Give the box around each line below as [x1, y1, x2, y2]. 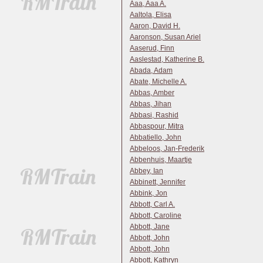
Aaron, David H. [130, 22, 180, 30]
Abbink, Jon [130, 189, 167, 197]
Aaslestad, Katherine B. [130, 55, 204, 63]
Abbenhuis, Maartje [130, 156, 192, 164]
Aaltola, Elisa [130, 11, 171, 19]
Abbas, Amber [130, 89, 174, 97]
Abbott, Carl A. [130, 200, 175, 208]
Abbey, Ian [130, 167, 163, 175]
